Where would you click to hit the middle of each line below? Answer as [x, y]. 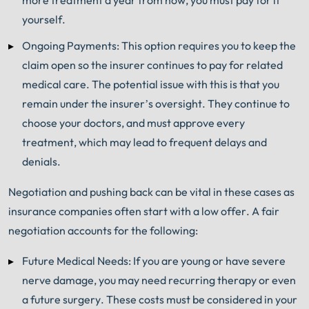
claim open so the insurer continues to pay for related [152, 64]
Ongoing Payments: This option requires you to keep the [159, 45]
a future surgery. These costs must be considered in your [160, 299]
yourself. [44, 19]
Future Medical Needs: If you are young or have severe [154, 260]
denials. [42, 161]
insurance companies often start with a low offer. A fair [144, 211]
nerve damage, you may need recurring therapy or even [159, 280]
